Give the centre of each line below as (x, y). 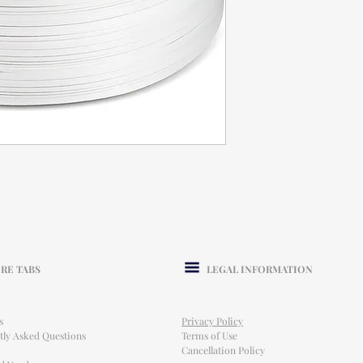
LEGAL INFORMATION (260, 269)
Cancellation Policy (223, 350)
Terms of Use (209, 336)
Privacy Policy (212, 321)
